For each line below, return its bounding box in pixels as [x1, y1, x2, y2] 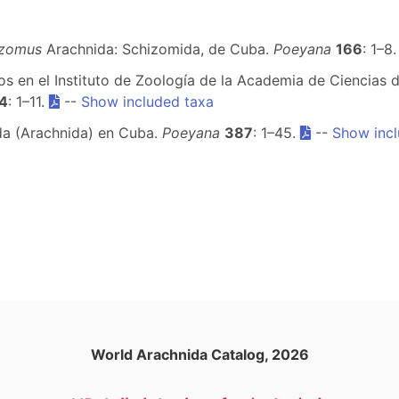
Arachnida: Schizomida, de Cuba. [42, 40, 273, 58]
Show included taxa [81, 93, 214, 110]
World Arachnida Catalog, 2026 [90, 346, 309, 363]
